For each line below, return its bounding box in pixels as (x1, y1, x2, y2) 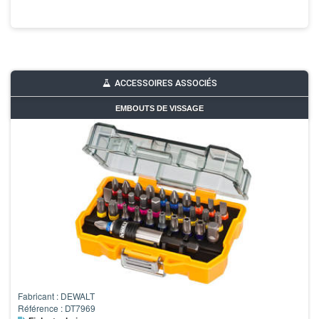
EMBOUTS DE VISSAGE (115, 103, 204, 113)
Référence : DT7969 (18, 301, 95, 314)
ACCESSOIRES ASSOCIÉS (114, 77, 217, 88)
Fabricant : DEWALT (18, 289, 95, 302)
